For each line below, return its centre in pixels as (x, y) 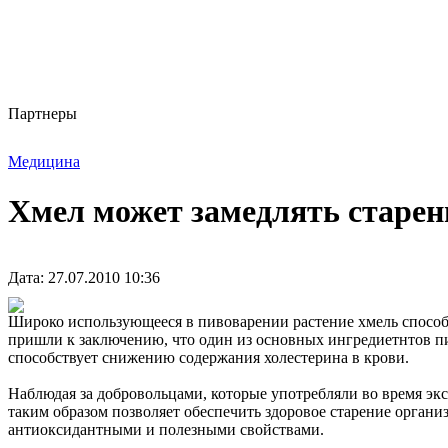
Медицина (44, 162)
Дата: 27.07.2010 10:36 (84, 278)
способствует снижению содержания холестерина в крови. (208, 358)
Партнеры (42, 114)
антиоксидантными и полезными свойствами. (166, 430)
